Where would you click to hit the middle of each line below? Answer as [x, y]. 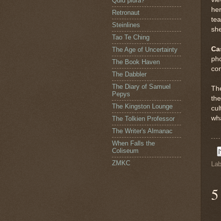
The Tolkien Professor [143, 119]
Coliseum [125, 151]
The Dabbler [129, 74]
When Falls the [133, 144]
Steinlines [126, 25]
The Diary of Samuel [141, 87]
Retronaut [126, 13]
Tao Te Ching [131, 37]
